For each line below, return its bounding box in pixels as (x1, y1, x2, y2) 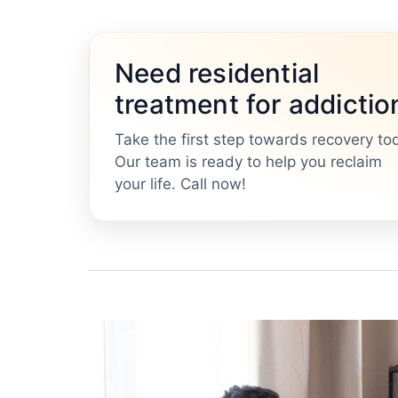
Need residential (115, 57, 320, 90)
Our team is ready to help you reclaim (115, 153, 382, 171)
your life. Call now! (115, 175, 246, 194)
